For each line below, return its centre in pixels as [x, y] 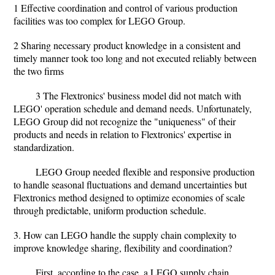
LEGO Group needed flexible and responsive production [145, 172]
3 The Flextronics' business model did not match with [138, 95]
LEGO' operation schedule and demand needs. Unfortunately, [133, 108]
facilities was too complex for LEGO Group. [99, 21]
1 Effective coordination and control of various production [126, 8]
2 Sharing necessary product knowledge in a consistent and [127, 45]
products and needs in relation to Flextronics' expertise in [122, 134]
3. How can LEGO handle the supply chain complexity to [125, 235]
